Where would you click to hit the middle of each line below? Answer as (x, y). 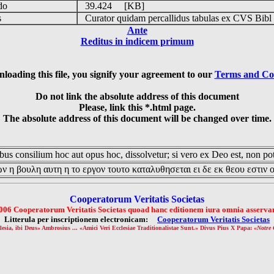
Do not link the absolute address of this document (137, 96)
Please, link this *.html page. (137, 107)
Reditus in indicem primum (137, 41)
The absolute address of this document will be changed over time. (137, 118)
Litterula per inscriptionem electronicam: (81, 219)
